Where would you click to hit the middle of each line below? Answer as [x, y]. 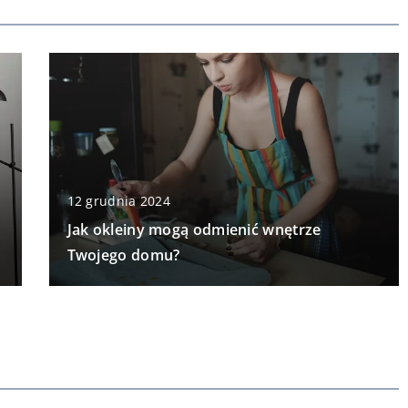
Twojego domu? [123, 255]
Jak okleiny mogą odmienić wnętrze [194, 229]
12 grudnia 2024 [118, 200]
